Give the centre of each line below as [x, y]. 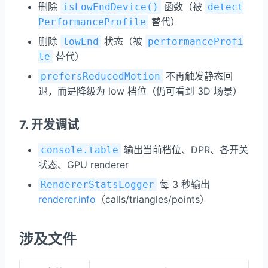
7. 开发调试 [49, 125]
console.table [80, 150]
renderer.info [67, 200]
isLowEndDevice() [111, 7]
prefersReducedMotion [100, 77]
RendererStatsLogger [98, 185]
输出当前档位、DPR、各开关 [185, 150]
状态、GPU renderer [83, 165]
